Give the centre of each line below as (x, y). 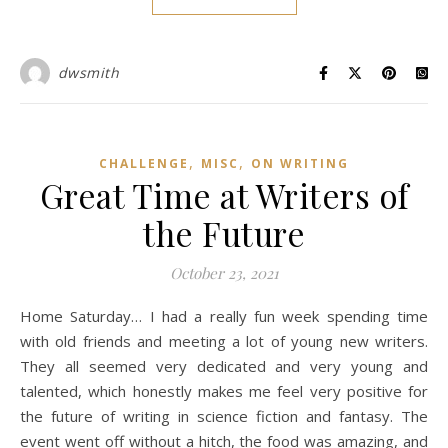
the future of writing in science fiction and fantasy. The (224, 416)
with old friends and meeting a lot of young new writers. (224, 341)
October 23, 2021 (224, 273)
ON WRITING (300, 163)
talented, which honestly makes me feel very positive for (224, 391)
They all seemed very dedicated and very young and (224, 366)
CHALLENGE (144, 163)
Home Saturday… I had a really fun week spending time (26, 316)
